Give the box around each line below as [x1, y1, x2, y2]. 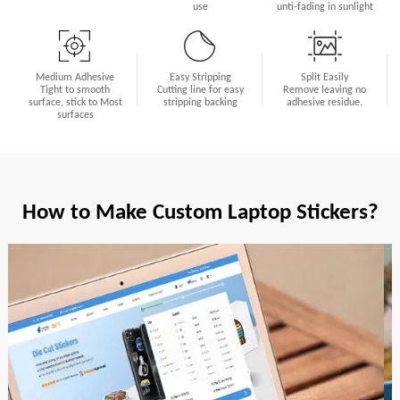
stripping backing [162, 95, 237, 108]
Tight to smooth [40, 82, 111, 96]
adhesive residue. [287, 95, 363, 108]
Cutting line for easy [156, 82, 244, 96]
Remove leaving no [283, 82, 367, 96]
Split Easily [301, 70, 349, 83]
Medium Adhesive [36, 70, 115, 83]
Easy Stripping [169, 70, 231, 83]
